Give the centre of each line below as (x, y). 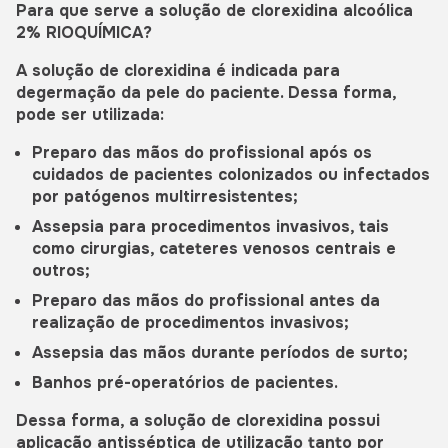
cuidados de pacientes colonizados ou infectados (231, 174)
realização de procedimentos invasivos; (190, 322)
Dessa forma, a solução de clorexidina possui (198, 420)
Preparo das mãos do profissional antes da (206, 300)
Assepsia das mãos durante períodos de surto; (222, 352)
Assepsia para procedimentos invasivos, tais (210, 226)
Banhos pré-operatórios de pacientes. (185, 382)
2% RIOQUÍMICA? (84, 32)
